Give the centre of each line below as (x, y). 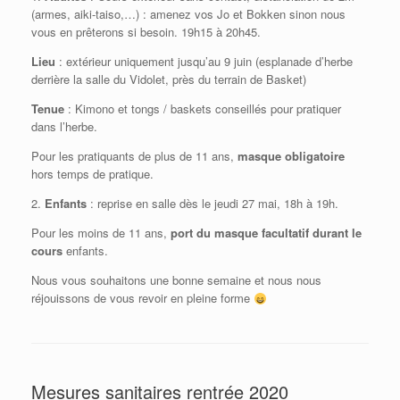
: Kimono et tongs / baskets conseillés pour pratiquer (203, 109)
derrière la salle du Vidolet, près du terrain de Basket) (169, 79)
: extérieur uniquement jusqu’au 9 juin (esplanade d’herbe (204, 62)
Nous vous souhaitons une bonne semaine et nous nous (176, 280)
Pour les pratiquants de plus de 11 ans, (134, 156)
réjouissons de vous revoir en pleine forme (142, 298)
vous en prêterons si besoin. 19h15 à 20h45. (146, 32)
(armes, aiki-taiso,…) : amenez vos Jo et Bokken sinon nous (188, 14)
